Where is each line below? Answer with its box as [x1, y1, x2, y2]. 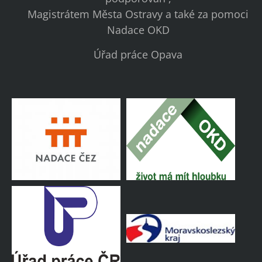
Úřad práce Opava [94, 47, 182, 62]
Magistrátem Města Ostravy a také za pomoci [27, 7, 249, 22]
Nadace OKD [106, 23, 170, 37]
